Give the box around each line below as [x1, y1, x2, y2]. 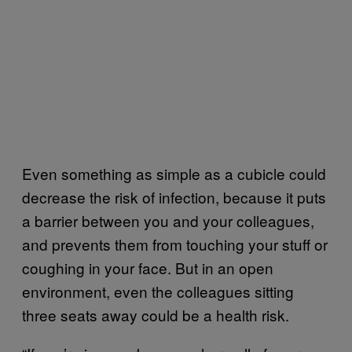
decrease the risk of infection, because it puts [22, 185, 326, 207]
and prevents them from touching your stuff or [22, 233, 328, 255]
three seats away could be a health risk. [22, 303, 289, 325]
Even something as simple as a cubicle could [22, 162, 326, 184]
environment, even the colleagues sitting [22, 280, 294, 302]
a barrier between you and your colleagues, [22, 209, 314, 231]
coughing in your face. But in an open [22, 256, 273, 278]
